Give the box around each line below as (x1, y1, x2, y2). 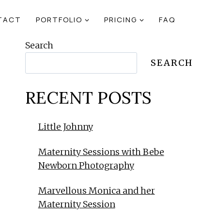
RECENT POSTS (25, 87, 152, 109)
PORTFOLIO (36, 14, 82, 25)
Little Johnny (38, 121, 93, 133)
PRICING (104, 14, 137, 25)
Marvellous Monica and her (38, 185, 155, 197)
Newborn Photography (38, 160, 134, 171)
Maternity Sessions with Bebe (38, 146, 164, 158)
